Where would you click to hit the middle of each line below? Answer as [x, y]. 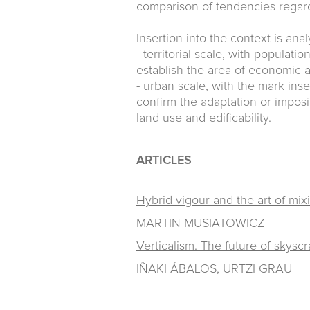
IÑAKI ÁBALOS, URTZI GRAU [214, 269]
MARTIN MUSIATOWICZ [200, 224]
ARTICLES [164, 161]
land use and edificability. [204, 118]
